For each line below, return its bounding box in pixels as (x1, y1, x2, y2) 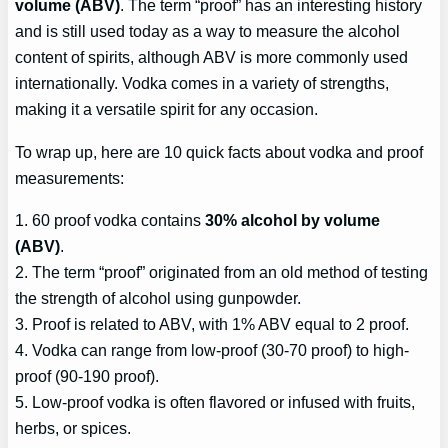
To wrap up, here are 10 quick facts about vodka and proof (15, 142, 424, 161)
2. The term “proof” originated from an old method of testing (15, 262, 429, 281)
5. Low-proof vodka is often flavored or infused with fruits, (15, 392, 416, 411)
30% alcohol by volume (205, 210, 381, 229)
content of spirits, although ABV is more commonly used (15, 48, 409, 67)
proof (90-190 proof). (15, 366, 160, 385)
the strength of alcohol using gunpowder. (15, 288, 302, 307)
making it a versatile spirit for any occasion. (15, 100, 319, 119)
